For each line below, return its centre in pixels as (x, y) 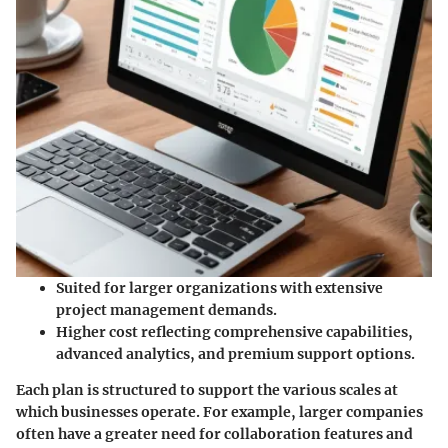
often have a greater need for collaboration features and (214, 433)
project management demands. (166, 309)
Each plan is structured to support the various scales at (207, 389)
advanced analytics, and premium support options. (235, 353)
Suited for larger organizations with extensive (219, 287)
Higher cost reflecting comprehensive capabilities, (234, 331)
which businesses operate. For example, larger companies (219, 411)
